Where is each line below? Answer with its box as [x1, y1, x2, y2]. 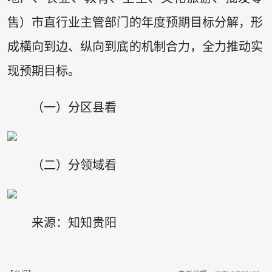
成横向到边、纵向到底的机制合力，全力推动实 [7, 40, 263, 54]
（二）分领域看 [31, 158, 117, 172]
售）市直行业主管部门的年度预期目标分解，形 [7, 16, 263, 30]
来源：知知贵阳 [31, 216, 117, 229]
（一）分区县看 [31, 100, 117, 114]
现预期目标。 [7, 64, 80, 78]
